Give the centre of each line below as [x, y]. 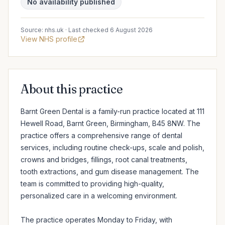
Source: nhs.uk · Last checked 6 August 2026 [87, 30]
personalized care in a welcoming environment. [99, 196]
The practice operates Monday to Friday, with [96, 220]
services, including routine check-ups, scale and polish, [113, 147]
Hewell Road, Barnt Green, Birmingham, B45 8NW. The [110, 123]
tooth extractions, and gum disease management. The [110, 172]
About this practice [72, 89]
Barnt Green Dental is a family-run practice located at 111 [113, 111]
